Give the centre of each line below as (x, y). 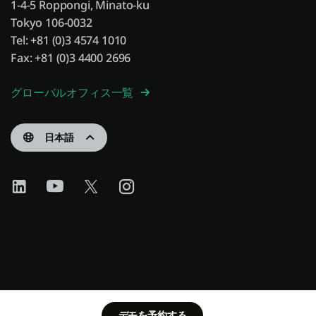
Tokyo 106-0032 (51, 22)
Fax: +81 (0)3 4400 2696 (71, 57)
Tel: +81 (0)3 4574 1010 (69, 40)
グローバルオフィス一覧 (74, 92)
